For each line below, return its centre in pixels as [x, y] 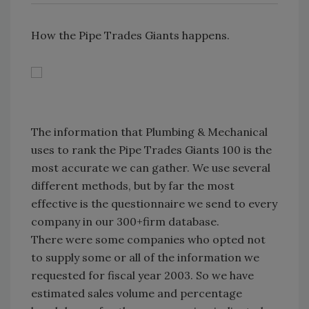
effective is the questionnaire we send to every [154, 203]
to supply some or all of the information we [145, 257]
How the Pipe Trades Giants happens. [130, 35]
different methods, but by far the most [133, 186]
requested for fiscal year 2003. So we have [142, 275]
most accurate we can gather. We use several [151, 168]
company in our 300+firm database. [125, 221]
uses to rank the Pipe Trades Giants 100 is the [151, 150]
